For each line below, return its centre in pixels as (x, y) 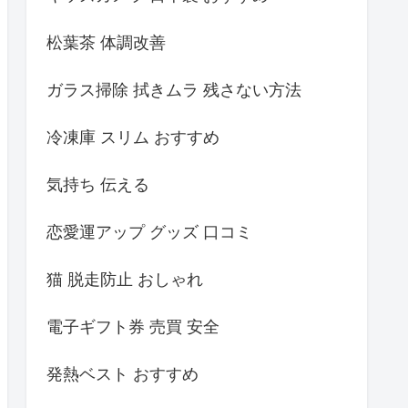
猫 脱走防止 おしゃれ (125, 279)
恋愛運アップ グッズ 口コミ (149, 231)
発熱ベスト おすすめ (122, 373)
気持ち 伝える (98, 184)
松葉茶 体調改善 (106, 42)
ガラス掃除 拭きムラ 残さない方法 (174, 89)
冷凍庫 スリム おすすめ (133, 137)
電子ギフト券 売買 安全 (133, 326)
